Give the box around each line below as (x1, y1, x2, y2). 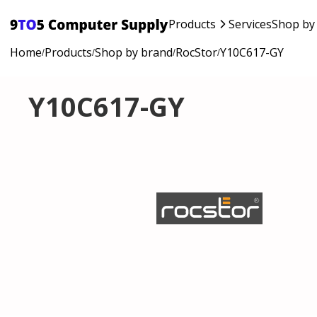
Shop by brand (95, 45, 173, 60)
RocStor (175, 45, 217, 60)
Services (229, 16, 272, 32)
